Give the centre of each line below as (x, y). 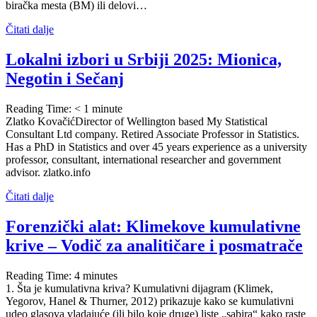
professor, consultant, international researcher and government (143, 160)
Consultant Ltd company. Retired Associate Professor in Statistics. (152, 134)
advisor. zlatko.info (48, 173)
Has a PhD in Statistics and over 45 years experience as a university (156, 147)
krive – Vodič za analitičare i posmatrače (154, 246)
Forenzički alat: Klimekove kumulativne (153, 227)
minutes (100, 276)
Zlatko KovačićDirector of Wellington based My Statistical (137, 122)
